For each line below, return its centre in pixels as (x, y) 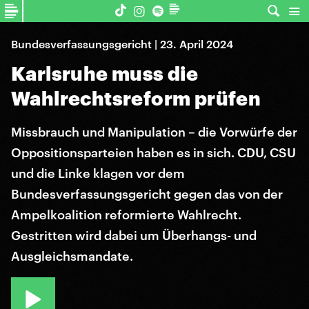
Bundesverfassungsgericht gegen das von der (147, 194)
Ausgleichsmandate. (72, 256)
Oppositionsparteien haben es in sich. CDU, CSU (153, 152)
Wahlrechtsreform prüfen (136, 98)
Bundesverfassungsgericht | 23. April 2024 (122, 44)
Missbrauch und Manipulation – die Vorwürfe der (154, 132)
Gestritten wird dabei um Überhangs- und (134, 235)
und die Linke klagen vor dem (98, 173)
